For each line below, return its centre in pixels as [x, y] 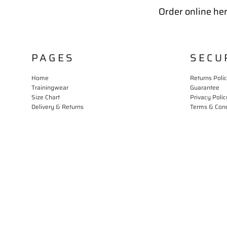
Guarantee [205, 88]
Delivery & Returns [58, 107]
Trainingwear [50, 88]
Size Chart [46, 97]
